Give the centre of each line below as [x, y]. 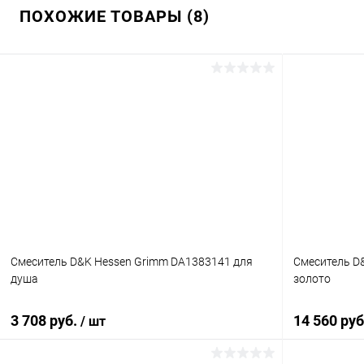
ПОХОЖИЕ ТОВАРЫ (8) [115, 16]
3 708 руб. [45, 321]
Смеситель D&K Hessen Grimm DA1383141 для [132, 262]
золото [312, 279]
